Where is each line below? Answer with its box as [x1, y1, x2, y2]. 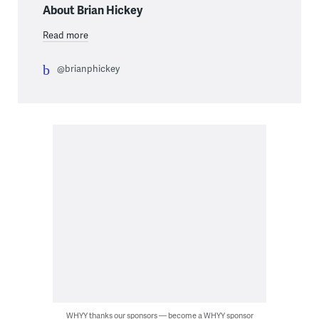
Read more [42, 28, 88, 42]
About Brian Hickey [42, 1, 142, 19]
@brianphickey [56, 62, 120, 75]
